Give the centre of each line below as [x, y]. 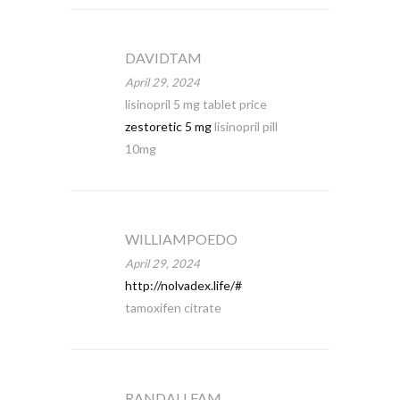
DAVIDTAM [163, 58]
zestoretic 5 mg [168, 126]
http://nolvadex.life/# [183, 285]
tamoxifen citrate [173, 308]
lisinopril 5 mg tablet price [196, 104]
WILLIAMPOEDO [181, 239]
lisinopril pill [244, 126]
